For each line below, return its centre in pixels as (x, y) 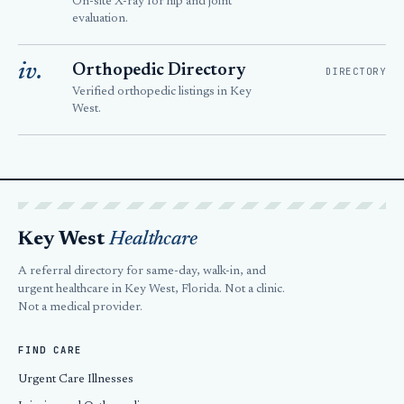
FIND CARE (50, 350)
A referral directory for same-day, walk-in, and (142, 271)
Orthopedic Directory (160, 71)
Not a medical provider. (80, 308)
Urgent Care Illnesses (76, 380)
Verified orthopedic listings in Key (162, 92)
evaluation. (100, 19)
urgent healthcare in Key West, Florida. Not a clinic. (151, 289)
